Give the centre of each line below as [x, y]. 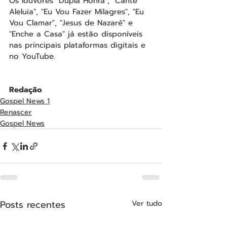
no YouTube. [32, 56]
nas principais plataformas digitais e [79, 45]
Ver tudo [147, 204]
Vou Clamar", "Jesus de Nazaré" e [72, 23]
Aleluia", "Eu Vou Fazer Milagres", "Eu [78, 12]
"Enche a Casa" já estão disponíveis [77, 34]
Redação [26, 90]
